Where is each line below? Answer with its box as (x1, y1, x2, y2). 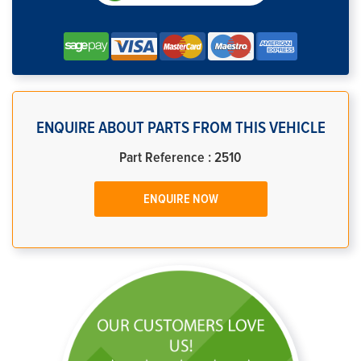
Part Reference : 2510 (119, 151, 242, 165)
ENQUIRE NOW (143, 193, 218, 205)
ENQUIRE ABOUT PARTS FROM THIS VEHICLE (35, 119, 326, 136)
